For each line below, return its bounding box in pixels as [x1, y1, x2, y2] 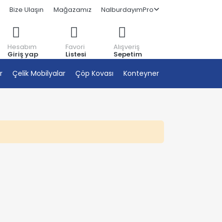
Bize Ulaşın [9, 5, 44, 14]
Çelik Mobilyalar [12, 68, 65, 78]
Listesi [65, 49, 86, 59]
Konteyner [123, 68, 159, 78]
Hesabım [7, 42, 37, 52]
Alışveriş [113, 42, 140, 52]
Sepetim [113, 49, 143, 59]
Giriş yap [7, 49, 39, 59]
